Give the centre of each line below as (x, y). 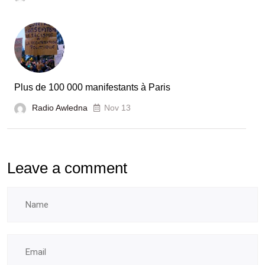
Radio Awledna (60, 108)
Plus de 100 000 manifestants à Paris (92, 88)
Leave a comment (67, 168)
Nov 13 (117, 108)
